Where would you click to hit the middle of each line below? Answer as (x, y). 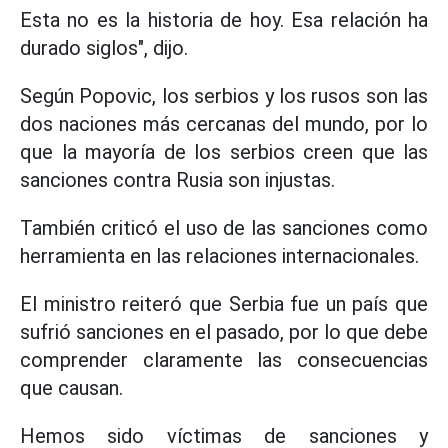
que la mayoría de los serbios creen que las (224, 152)
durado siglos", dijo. (104, 48)
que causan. (71, 388)
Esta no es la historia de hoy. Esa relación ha (224, 20)
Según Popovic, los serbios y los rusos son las (224, 96)
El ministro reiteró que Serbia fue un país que (224, 304)
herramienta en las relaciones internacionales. (219, 256)
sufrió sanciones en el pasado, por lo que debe (224, 332)
